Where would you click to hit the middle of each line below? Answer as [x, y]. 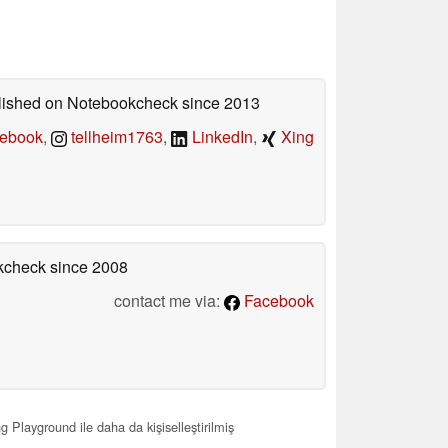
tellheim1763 [115, 136]
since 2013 [219, 102]
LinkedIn [220, 136]
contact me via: [169, 300]
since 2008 [87, 266]
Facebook [277, 300]
